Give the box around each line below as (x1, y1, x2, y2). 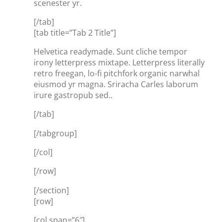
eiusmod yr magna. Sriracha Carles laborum (34, 79, 198, 90)
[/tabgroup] (34, 127, 77, 139)
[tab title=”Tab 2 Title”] (34, 27, 116, 38)
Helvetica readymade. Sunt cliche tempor (34, 46, 187, 57)
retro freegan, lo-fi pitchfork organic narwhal (34, 68, 200, 79)
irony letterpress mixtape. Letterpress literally (34, 57, 205, 68)
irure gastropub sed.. (34, 90, 112, 101)
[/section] (34, 184, 69, 196)
